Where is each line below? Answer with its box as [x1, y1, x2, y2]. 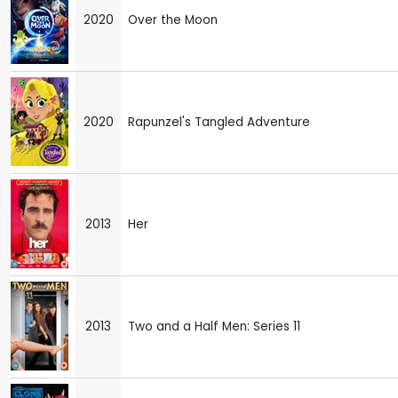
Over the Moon [128, 11, 218, 28]
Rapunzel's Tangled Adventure [128, 113, 310, 131]
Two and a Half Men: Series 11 [128, 317, 300, 335]
